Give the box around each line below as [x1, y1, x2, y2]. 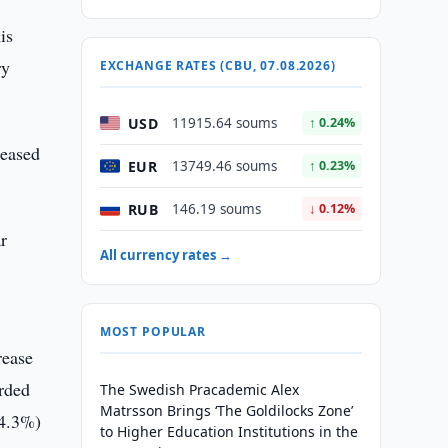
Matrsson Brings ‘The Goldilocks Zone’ [99, 401, 353, 420]
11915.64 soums [171, 114, 277, 132]
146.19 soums [171, 200, 261, 218]
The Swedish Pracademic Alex [99, 380, 299, 399]
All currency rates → [99, 246, 232, 264]
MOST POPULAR [99, 323, 206, 340]
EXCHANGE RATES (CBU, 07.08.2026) [99, 57, 336, 74]
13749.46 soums [171, 157, 277, 175]
